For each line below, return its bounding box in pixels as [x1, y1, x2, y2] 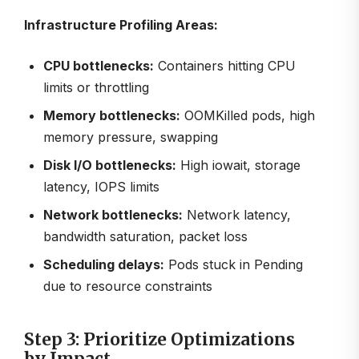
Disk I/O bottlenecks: [43, 156, 176, 173]
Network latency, [183, 206, 291, 223]
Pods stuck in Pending [164, 256, 303, 272]
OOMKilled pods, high [180, 107, 315, 123]
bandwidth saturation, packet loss [43, 228, 248, 244]
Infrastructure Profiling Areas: [24, 16, 218, 33]
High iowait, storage [176, 156, 301, 173]
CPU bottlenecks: [43, 57, 154, 74]
